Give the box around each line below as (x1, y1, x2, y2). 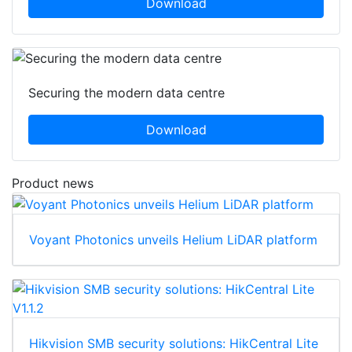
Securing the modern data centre (28, 85, 225, 101)
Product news (12, 175, 93, 192)
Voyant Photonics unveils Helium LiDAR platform (29, 232, 317, 248)
